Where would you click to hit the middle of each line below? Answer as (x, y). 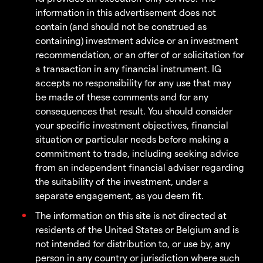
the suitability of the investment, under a (122, 181)
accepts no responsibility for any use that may (133, 83)
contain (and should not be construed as (121, 26)
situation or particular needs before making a (132, 139)
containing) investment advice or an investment (137, 41)
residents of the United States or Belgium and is (137, 230)
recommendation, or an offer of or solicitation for (140, 55)
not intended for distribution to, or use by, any (133, 244)
